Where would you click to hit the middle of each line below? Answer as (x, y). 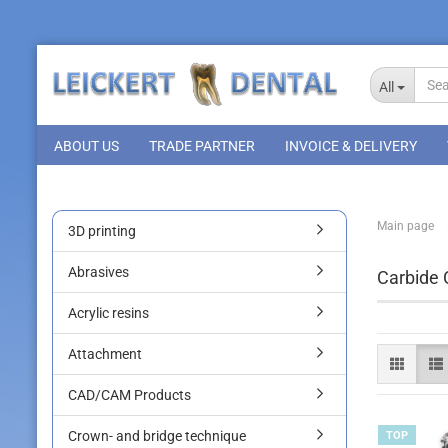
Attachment (105, 354)
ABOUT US (86, 146)
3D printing (102, 231)
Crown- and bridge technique (157, 436)
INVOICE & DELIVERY (351, 146)
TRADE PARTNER (202, 146)
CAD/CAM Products (129, 395)
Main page (405, 226)
